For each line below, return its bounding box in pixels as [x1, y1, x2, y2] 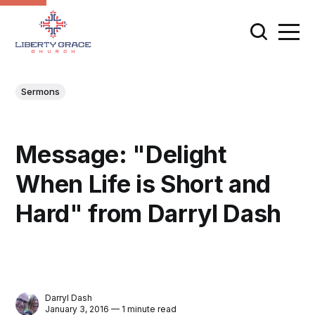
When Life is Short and [15, 169, 271, 199]
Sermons [21, 85, 60, 97]
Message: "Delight [15, 140, 227, 169]
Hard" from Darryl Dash [15, 199, 281, 229]
